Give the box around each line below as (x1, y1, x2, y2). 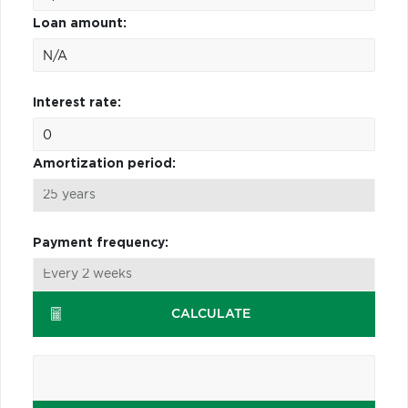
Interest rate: (33, 96, 121, 109)
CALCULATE (171, 307, 251, 321)
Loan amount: (33, 16, 127, 30)
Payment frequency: (33, 236, 168, 250)
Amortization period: (33, 157, 176, 170)
